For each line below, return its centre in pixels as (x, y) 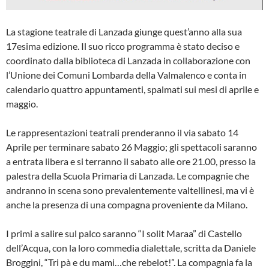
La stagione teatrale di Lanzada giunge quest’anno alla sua (124, 31)
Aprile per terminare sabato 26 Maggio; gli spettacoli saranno (131, 147)
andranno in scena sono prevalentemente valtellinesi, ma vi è (130, 190)
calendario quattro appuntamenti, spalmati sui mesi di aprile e (132, 89)
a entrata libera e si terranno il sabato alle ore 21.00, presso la (131, 161)
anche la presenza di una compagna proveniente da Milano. (127, 204)
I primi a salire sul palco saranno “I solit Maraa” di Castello (124, 233)
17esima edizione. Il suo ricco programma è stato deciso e (123, 46)
